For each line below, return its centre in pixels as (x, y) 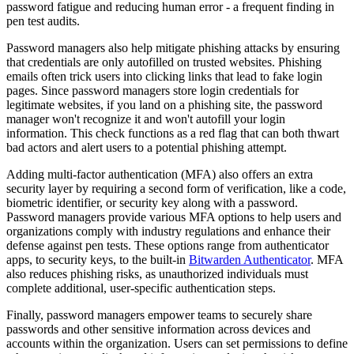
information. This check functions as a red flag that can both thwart (173, 134)
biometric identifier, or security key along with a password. (152, 203)
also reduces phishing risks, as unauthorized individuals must (157, 274)
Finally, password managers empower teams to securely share (159, 315)
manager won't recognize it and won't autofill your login (146, 119)
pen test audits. (43, 21)
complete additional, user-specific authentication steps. (141, 288)
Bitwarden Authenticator (250, 260)
